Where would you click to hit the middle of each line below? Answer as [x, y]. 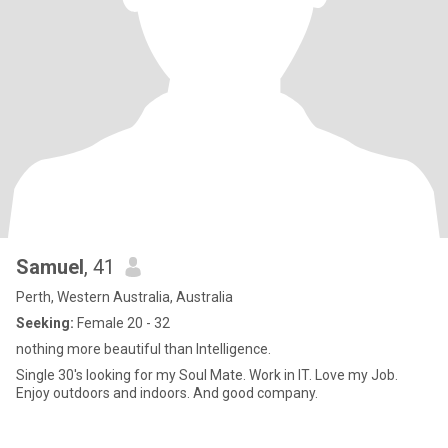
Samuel [50, 267]
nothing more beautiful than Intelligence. [143, 349]
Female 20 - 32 [122, 323]
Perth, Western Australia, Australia [124, 297]
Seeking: [45, 323]
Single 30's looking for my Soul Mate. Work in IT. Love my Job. [132, 375]
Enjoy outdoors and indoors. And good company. [167, 393]
